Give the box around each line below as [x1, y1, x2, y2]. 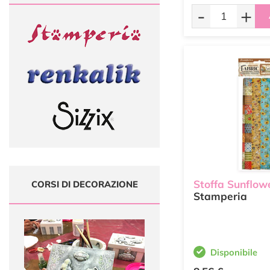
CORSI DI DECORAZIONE [31, 178, 138, 190]
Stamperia [193, 190, 247, 203]
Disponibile [210, 246, 257, 258]
